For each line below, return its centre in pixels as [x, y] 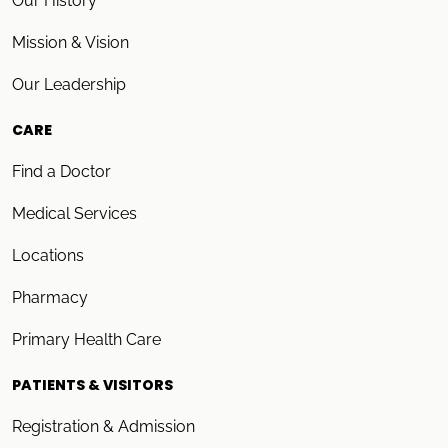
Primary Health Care [86, 340]
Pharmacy [50, 298]
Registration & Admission [103, 427]
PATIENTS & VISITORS [92, 385]
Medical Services [74, 214]
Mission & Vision [70, 43]
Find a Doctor [61, 172]
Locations [48, 256]
